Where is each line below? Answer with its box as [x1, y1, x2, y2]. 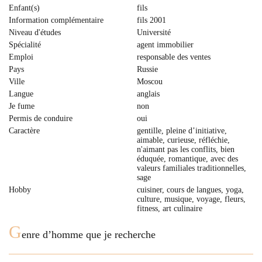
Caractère [9, 126, 40, 135]
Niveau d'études [9, 28, 61, 37]
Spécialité [9, 40, 41, 49]
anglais [137, 89, 160, 98]
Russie [137, 65, 158, 74]
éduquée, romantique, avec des [137, 154, 238, 163]
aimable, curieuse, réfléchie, [137, 136, 230, 144]
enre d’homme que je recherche [22, 229, 156, 240]
